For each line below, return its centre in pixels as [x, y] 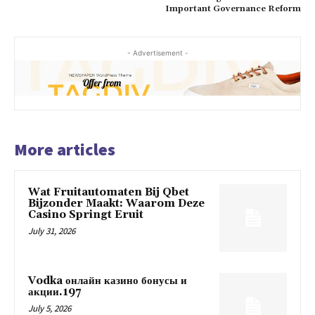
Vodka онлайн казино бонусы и [108, 281]
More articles [65, 150]
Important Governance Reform [233, 8]
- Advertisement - [157, 52]
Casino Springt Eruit [86, 215]
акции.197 [54, 292]
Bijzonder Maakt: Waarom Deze [116, 204]
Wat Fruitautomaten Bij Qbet [109, 193]
